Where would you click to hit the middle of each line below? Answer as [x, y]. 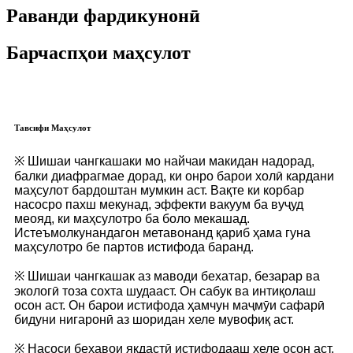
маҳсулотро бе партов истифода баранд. [134, 247]
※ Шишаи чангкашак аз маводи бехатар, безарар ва [167, 276]
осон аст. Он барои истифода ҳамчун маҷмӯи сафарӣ [169, 305]
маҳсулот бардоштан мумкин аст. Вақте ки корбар [159, 190]
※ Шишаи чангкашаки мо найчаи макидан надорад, [164, 161]
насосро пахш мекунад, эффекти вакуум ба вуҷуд [159, 204]
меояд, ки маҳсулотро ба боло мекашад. [132, 218]
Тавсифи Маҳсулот [52, 127]
